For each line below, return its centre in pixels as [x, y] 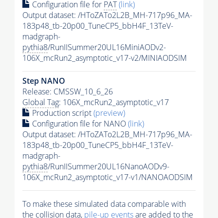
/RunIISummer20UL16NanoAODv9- [109, 166]
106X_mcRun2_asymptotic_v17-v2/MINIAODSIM [105, 58]
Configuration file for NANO [79, 123]
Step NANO [44, 81]
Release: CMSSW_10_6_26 [68, 91]
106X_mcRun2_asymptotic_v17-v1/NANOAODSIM [108, 177]
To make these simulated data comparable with [104, 204]
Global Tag [41, 102]
